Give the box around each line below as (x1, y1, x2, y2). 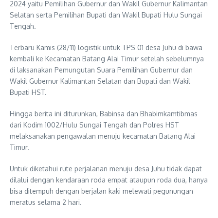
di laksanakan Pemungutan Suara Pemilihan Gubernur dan (10, 65, 193, 74)
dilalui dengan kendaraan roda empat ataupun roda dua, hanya (10, 175, 208, 184)
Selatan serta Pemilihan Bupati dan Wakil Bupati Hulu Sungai (10, 10, 202, 19)
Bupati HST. (10, 88, 47, 96)
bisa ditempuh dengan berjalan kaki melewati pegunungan (10, 186, 193, 195)
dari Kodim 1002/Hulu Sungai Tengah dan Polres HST (10, 120, 179, 129)
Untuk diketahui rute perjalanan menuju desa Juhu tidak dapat (10, 164, 202, 173)
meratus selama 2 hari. (10, 198, 82, 206)
